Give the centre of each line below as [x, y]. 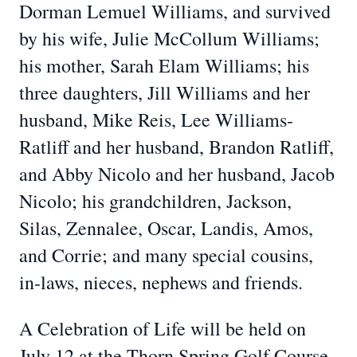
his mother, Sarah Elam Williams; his [164, 65]
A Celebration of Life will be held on [163, 328]
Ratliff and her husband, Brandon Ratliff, [177, 147]
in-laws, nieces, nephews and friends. [161, 282]
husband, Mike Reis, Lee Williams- [156, 120]
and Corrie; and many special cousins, [166, 255]
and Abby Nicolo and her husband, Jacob [177, 174]
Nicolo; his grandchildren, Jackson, [155, 201]
